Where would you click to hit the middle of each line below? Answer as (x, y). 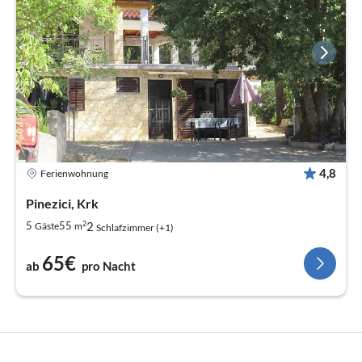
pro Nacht (109, 265)
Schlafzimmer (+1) (135, 227)
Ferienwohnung (74, 174)
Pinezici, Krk (62, 203)
